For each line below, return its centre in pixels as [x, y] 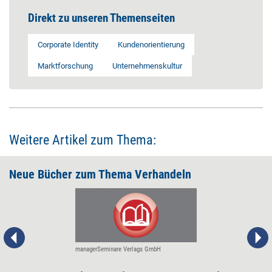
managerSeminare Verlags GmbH [118, 250]
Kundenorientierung [151, 45]
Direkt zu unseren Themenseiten [101, 18]
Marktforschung [65, 66]
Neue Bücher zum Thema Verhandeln [100, 174]
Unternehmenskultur [147, 66]
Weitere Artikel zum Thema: [83, 140]
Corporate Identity [68, 45]
